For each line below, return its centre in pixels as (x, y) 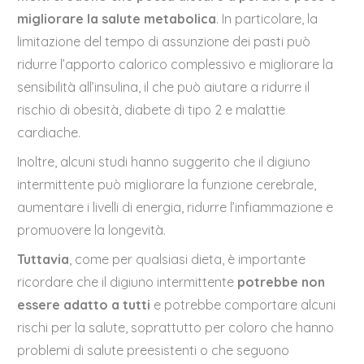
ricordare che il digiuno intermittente (128, 282)
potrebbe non (282, 282)
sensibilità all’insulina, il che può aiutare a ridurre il (164, 87)
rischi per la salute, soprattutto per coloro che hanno (176, 328)
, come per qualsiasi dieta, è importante (188, 260)
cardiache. (49, 133)
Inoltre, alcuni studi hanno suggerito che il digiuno (164, 162)
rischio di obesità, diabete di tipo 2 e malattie (152, 110)
